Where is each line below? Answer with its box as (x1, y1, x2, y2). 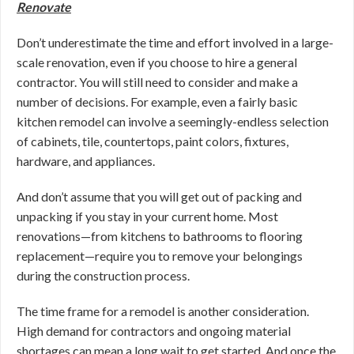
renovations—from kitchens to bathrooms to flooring (17, 228, 303, 243)
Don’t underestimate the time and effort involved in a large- (17, 35, 333, 50)
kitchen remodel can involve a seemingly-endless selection (17, 114, 329, 129)
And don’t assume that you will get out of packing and (17, 189, 302, 204)
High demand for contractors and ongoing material (17, 323, 291, 338)
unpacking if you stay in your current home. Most (17, 209, 278, 224)
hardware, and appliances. (17, 153, 155, 168)
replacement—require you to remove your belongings (17, 248, 303, 263)
